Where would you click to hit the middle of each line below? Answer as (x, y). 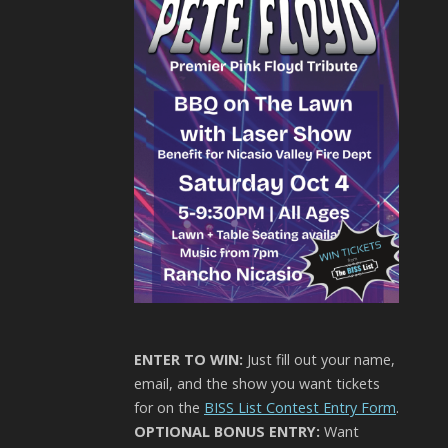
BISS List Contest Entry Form (300, 408)
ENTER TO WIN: (188, 360)
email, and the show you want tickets (257, 384)
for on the (169, 408)
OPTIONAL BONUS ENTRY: (227, 432)
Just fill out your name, (319, 360)
